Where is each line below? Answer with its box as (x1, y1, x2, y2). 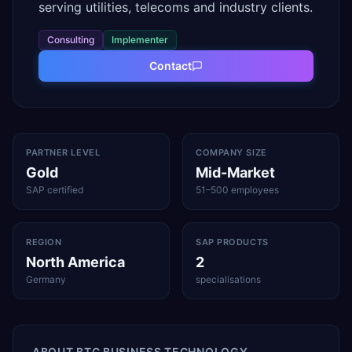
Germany (26, 273, 66, 285)
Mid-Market (196, 164, 275, 181)
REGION (26, 236, 62, 247)
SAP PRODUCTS (196, 236, 269, 247)
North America (26, 254, 125, 270)
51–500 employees (196, 184, 279, 196)
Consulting (47, 34, 94, 46)
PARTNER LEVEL (26, 147, 101, 158)
